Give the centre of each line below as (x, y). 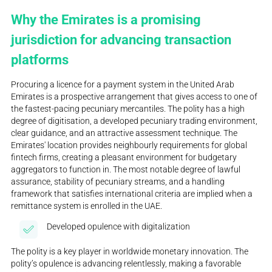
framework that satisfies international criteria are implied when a (132, 193)
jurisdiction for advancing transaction (121, 39)
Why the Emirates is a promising (106, 19)
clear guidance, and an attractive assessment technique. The (124, 133)
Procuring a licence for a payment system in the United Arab (123, 84)
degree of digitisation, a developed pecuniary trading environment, (134, 121)
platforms (40, 59)
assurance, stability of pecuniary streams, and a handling (118, 181)
